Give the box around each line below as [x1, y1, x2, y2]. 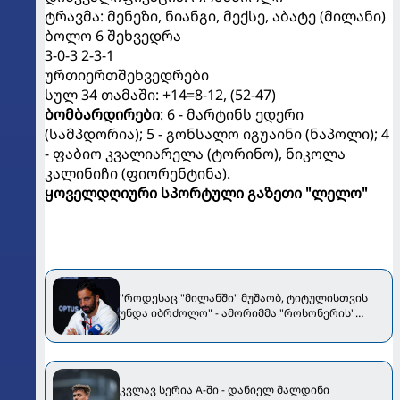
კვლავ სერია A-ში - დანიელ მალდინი [120, 382, 329, 398]
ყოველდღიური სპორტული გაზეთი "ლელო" [45, 182, 368, 203]
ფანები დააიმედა [120, 321, 220, 337]
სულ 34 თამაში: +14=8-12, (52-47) [45, 84, 276, 104]
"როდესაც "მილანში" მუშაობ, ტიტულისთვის [120, 290, 368, 306]
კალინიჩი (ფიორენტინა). [45, 162, 230, 183]
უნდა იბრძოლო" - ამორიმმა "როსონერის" [120, 305, 355, 321]
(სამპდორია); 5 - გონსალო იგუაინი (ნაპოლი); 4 [45, 123, 389, 144]
